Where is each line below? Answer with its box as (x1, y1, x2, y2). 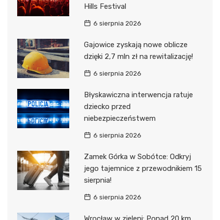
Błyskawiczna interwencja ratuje (83, 90, 193, 100)
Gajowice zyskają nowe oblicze (83, 40, 188, 50)
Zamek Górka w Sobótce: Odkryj (83, 152, 191, 162)
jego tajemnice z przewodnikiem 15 (83, 164, 202, 173)
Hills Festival (83, 2, 126, 11)
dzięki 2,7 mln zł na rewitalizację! (83, 52, 193, 61)
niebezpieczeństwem (83, 114, 156, 123)
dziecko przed (83, 102, 131, 111)
